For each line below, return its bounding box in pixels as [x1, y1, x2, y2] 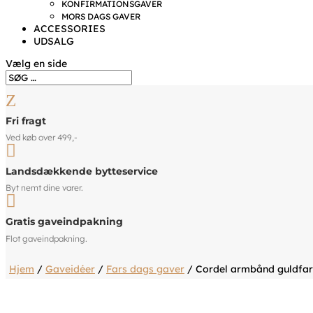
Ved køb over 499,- [6, 132, 78, 143]
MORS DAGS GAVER [61, 11, 140, 22]
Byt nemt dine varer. [6, 182, 83, 194]
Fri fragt [6, 114, 46, 127]
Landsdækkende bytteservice [6, 164, 158, 177]
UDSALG [34, 35, 74, 48]
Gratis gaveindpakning [6, 215, 123, 228]
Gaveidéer [45, 262, 95, 275]
